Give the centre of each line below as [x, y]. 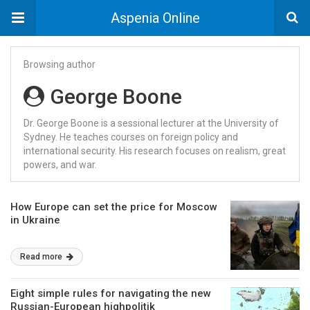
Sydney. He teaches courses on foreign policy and [131, 137]
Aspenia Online [155, 18]
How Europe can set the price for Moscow [114, 207]
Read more [42, 257]
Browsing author [60, 64]
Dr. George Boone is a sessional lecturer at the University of [151, 123]
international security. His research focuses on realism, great [155, 151]
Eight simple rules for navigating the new [111, 293]
